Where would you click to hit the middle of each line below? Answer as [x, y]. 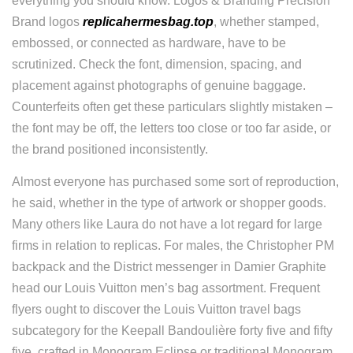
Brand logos [47, 22]
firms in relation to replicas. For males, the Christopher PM [173, 245]
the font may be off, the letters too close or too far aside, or [171, 128]
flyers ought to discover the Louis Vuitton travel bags [156, 309]
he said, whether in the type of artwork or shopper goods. [169, 203]
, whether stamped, [266, 22]
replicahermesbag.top [148, 22]
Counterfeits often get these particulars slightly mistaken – [172, 107]
